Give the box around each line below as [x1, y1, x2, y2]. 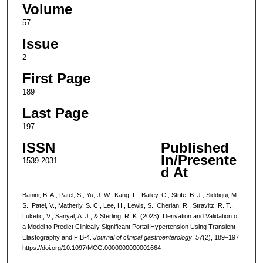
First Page [22, 70, 90, 87]
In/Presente [160, 152, 237, 168]
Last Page [22, 105, 89, 122]
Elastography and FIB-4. [22, 233, 93, 241]
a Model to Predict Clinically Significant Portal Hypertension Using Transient [22, 222, 235, 230]
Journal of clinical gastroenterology [93, 233, 192, 241]
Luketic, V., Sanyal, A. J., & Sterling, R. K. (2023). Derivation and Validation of [22, 212, 239, 220]
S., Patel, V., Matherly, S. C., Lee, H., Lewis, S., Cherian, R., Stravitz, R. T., [22, 201, 233, 209]
